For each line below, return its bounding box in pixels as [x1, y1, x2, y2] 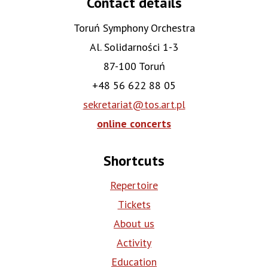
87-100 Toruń [103, 59, 165, 74]
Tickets [117, 197, 151, 212]
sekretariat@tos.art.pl [83, 98, 185, 112]
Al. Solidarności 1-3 [90, 40, 178, 54]
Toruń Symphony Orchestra [73, 21, 195, 35]
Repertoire [110, 178, 158, 193]
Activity [117, 236, 151, 250]
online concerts [97, 117, 171, 131]
